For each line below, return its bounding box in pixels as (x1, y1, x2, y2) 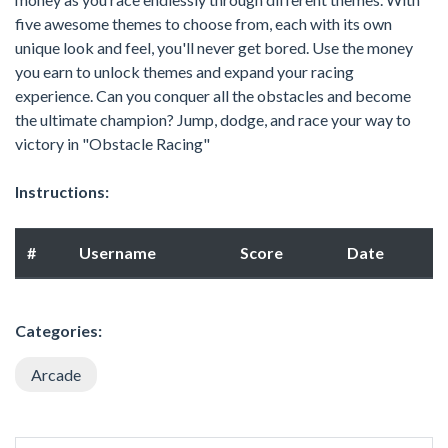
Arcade (31, 364, 81, 384)
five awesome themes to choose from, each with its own (15, 13, 392, 33)
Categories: (15, 320, 102, 340)
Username (79, 242, 156, 262)
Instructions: (15, 181, 109, 201)
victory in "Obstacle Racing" (15, 133, 210, 153)
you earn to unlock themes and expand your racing (15, 61, 354, 81)
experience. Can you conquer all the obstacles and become (15, 85, 411, 105)
